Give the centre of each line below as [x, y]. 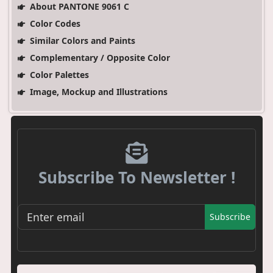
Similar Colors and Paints [81, 40]
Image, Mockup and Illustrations [97, 91]
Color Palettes [58, 74]
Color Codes [54, 23]
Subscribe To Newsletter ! [136, 177]
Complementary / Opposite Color [98, 57]
